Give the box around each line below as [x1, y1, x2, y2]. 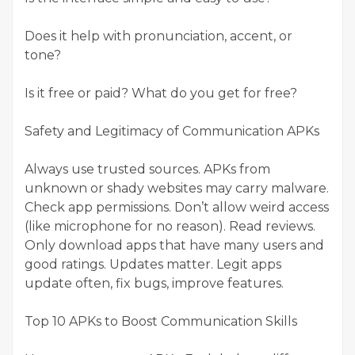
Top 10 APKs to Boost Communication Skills [25, 314, 297, 330]
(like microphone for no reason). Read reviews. [25, 219, 315, 235]
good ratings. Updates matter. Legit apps [25, 257, 281, 273]
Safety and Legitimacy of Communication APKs [25, 124, 319, 139]
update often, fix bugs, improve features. [25, 276, 284, 292]
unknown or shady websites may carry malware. [25, 181, 329, 197]
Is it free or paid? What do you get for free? [25, 86, 297, 101]
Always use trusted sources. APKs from [25, 162, 270, 177]
